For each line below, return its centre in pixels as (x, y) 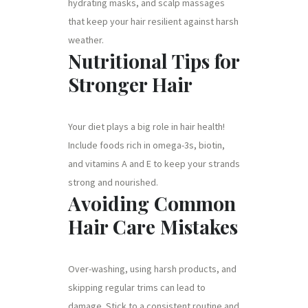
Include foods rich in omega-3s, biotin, (146, 145)
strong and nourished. (113, 182)
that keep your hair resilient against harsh (153, 21)
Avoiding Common (152, 203)
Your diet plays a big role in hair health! (146, 126)
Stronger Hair (130, 84)
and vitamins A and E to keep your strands (154, 163)
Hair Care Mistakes (153, 226)
